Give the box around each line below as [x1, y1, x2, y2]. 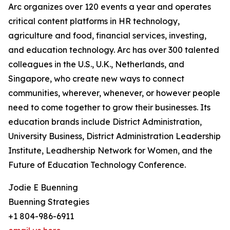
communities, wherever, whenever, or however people [8, 88, 220, 99]
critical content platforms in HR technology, [8, 16, 180, 27]
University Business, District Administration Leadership [8, 131, 221, 142]
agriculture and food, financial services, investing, [8, 30, 206, 41]
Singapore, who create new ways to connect [8, 73, 184, 84]
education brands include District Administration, [8, 117, 202, 127]
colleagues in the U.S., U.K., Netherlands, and [8, 59, 184, 70]
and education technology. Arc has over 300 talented [8, 45, 219, 55]
